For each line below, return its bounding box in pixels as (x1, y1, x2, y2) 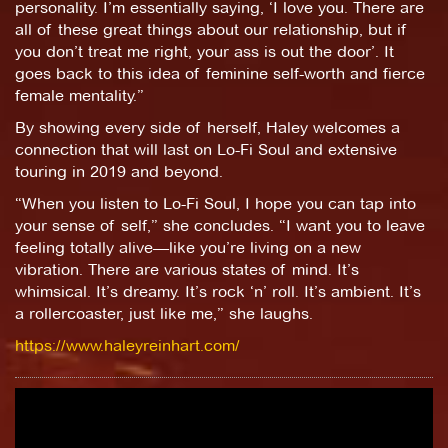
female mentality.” (15, 85, 144, 105)
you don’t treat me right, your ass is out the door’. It (15, 41, 394, 61)
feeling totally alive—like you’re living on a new (15, 237, 361, 257)
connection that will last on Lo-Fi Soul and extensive (15, 139, 397, 159)
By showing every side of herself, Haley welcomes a (15, 117, 400, 137)
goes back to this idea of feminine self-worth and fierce (15, 63, 425, 83)
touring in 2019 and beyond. (15, 161, 223, 181)
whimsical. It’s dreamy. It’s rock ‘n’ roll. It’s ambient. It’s (15, 281, 421, 301)
